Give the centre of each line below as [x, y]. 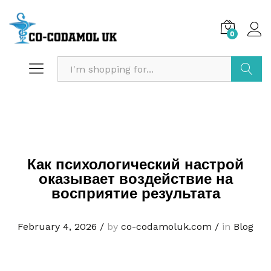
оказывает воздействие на [135, 179]
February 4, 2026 [57, 227]
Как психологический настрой [135, 165]
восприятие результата [135, 194]
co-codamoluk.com [166, 227]
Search [248, 94]
